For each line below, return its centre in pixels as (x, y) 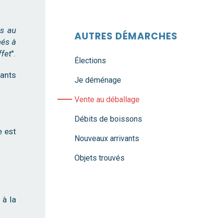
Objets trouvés (100, 158)
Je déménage (98, 80)
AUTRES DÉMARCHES (126, 36)
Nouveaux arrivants (107, 138)
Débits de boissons (108, 119)
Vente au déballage (107, 100)
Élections (90, 61)
